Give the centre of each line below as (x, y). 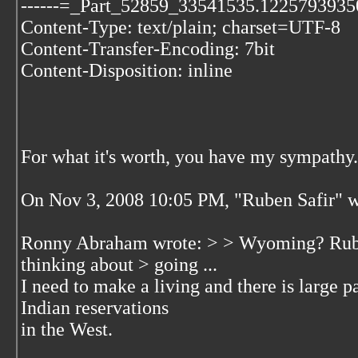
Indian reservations (95, 308)
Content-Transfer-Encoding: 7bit (148, 49)
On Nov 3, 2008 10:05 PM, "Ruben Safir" (184, 200)
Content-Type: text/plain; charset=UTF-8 (181, 27)
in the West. (67, 329)
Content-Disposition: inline (127, 70)
